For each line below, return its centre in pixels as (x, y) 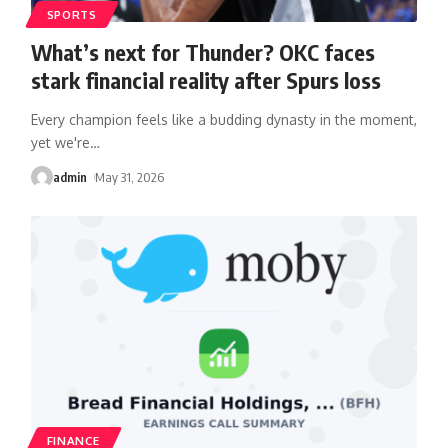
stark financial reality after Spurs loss (205, 79)
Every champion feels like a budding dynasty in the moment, (223, 119)
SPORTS (71, 14)
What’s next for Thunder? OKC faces (202, 51)
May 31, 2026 (130, 176)
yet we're (60, 142)
